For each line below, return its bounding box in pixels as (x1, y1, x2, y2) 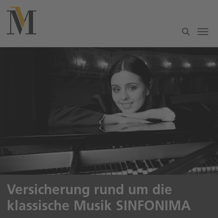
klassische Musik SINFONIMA (7, 197, 191, 214)
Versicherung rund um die (7, 181, 172, 198)
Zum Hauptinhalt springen (3, 3, 90, 13)
